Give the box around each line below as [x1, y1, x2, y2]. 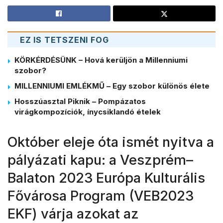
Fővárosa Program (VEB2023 [7, 187, 194, 204]
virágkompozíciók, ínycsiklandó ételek [14, 107, 161, 117]
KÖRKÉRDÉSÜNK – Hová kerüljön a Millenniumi [14, 55, 188, 65]
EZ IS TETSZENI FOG [20, 35, 109, 45]
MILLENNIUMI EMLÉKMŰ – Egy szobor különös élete [14, 81, 210, 91]
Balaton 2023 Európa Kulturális [7, 169, 205, 186]
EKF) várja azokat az [7, 205, 139, 222]
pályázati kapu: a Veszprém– [7, 151, 193, 168]
